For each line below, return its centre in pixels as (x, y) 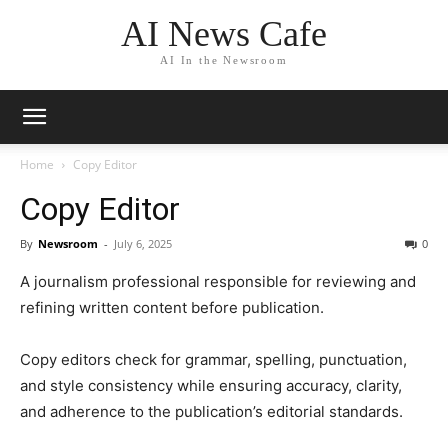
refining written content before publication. (172, 307)
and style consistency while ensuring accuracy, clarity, (211, 385)
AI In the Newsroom (224, 60)
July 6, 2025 (143, 243)
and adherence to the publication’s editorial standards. (211, 411)
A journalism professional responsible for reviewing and (218, 281)
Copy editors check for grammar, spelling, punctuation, (213, 359)
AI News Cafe (224, 34)
